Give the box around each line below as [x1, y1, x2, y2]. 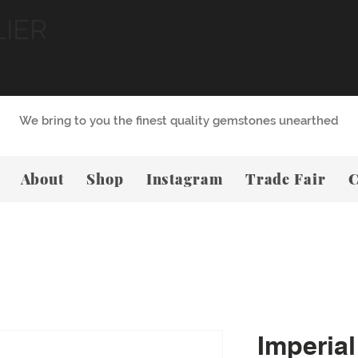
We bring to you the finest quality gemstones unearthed [19, 113, 339, 128]
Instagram [145, 169, 223, 189]
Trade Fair [245, 169, 326, 189]
